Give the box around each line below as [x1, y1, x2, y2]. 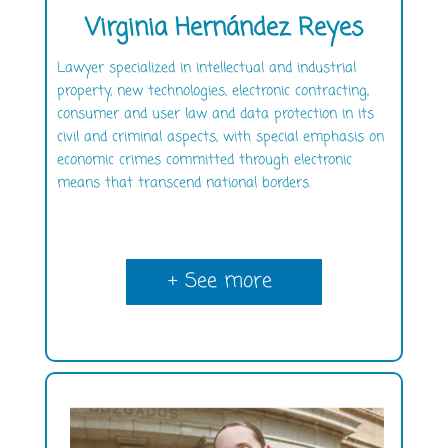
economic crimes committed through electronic [56, 150, 352, 172]
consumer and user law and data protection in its [56, 104, 374, 126]
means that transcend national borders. [56, 173, 311, 195]
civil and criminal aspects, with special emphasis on [56, 127, 384, 149]
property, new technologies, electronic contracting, [56, 81, 369, 103]
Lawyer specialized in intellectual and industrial [56, 58, 356, 80]
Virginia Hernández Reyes [84, 10, 363, 48]
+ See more [167, 266, 272, 298]
